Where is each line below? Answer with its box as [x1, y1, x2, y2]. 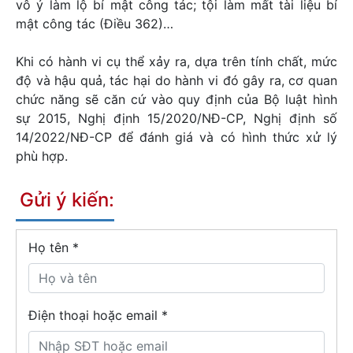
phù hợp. [16, 148, 68, 164]
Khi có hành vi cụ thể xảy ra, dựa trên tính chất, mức [16, 54, 337, 69]
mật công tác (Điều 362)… [16, 16, 173, 32]
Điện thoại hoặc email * [28, 307, 168, 323]
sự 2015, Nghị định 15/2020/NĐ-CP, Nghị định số [16, 110, 337, 126]
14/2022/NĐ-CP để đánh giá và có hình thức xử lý [16, 129, 337, 145]
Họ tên [28, 240, 72, 255]
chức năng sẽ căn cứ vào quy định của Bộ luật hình [16, 91, 337, 107]
